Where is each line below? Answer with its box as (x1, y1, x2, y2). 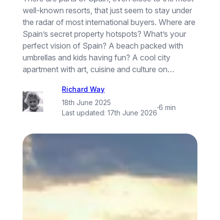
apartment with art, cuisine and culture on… (23, 64, 175, 75)
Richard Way (62, 85, 105, 94)
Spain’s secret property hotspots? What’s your (23, 29, 187, 39)
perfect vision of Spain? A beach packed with (23, 41, 184, 51)
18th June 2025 (62, 98, 111, 107)
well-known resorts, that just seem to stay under (23, 5, 192, 16)
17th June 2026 (108, 108, 158, 117)
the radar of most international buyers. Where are (23, 17, 196, 27)
